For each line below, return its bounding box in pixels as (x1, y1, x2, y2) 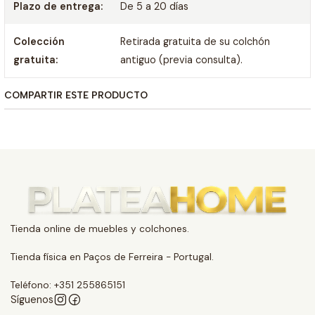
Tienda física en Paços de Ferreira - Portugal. (11, 250, 214, 263)
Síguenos (11, 292, 53, 306)
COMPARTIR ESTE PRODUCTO (4, 89, 148, 101)
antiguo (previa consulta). (120, 53, 243, 66)
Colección (13, 34, 65, 48)
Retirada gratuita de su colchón (120, 34, 270, 48)
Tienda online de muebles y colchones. (11, 222, 189, 235)
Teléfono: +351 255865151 (11, 278, 125, 291)
